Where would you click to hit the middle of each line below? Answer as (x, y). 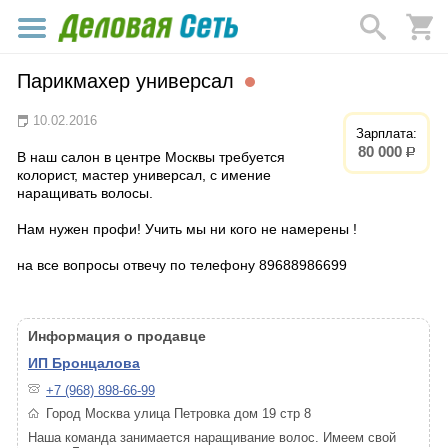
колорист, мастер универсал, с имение (144, 175)
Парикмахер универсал (128, 81)
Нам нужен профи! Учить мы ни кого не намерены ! (187, 229)
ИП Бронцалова (84, 363)
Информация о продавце (117, 336)
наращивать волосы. (85, 193)
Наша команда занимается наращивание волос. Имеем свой (212, 437)
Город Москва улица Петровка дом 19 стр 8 (178, 413)
